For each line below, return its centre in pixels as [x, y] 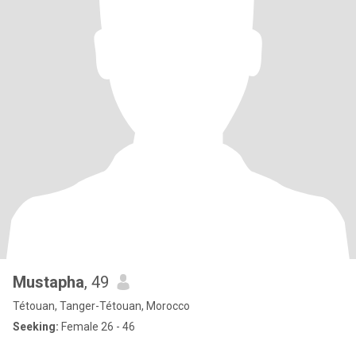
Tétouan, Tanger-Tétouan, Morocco [101, 306]
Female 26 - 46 [97, 327]
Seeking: [36, 327]
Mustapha [48, 282]
